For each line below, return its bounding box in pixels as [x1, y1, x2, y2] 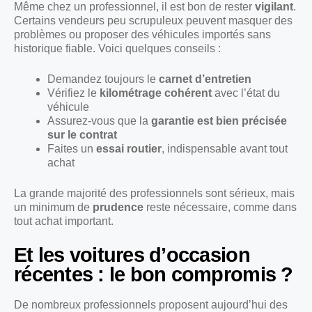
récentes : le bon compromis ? [14, 263, 293, 286]
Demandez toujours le [47, 73, 159, 86]
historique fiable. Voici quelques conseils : [14, 42, 221, 55]
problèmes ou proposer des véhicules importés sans [14, 29, 271, 41]
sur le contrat [47, 129, 117, 141]
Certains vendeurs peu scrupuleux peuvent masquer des [14, 15, 292, 27]
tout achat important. [14, 215, 114, 228]
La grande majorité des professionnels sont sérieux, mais [14, 187, 295, 200]
